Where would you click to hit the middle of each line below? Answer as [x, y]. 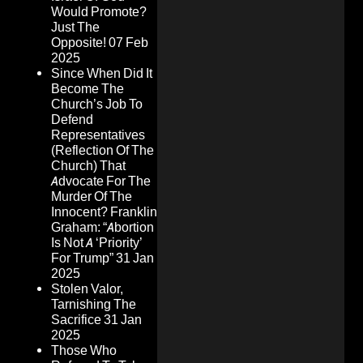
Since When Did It [102, 74]
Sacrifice [76, 320]
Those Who [84, 351]
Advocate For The [101, 181]
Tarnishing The [94, 305]
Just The [75, 28]
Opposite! [79, 43]
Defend [72, 120]
